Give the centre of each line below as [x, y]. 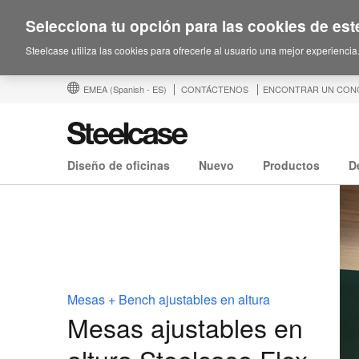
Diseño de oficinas [119, 165]
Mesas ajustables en [185, 327]
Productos [291, 165]
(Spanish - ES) [138, 89]
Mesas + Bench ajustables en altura [169, 299]
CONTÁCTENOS [215, 89]
